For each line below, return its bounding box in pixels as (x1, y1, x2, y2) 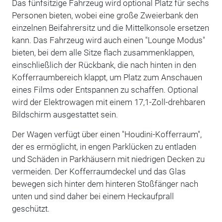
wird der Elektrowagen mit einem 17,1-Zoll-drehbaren (11, 97, 205, 107)
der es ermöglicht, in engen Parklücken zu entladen (11, 141, 196, 152)
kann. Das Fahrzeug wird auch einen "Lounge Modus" (11, 35, 205, 45)
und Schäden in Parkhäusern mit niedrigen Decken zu (11, 154, 205, 164)
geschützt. (11, 203, 50, 214)
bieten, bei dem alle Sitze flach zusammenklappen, (11, 47, 194, 57)
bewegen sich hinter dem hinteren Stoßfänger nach (11, 178, 198, 189)
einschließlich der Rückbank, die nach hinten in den (11, 59, 196, 70)
